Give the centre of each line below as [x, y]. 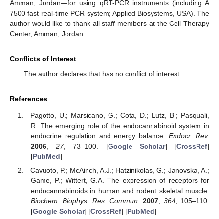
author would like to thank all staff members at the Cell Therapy [109, 23]
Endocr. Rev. [189, 136]
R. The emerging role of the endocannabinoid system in [120, 126]
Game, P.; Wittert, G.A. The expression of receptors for [120, 181]
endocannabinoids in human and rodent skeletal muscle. [120, 191]
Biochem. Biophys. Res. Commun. [85, 201]
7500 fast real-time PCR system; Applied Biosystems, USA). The [109, 13]
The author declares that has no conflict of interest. [102, 74]
